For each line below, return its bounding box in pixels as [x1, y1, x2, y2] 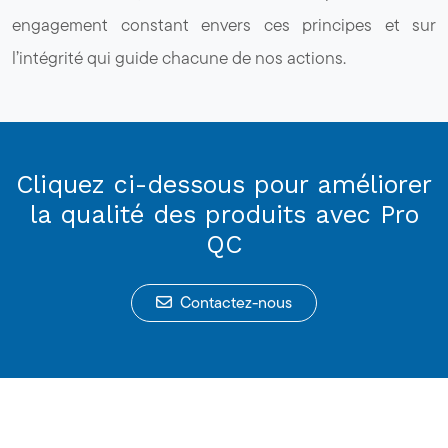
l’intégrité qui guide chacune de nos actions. [12, 44, 346, 70]
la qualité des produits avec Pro [29, 199, 419, 229]
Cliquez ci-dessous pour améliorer [16, 169, 432, 199]
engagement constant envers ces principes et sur [12, 11, 436, 37]
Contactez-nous [180, 290, 292, 314]
